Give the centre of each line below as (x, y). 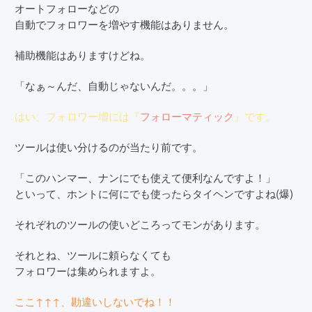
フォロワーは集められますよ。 (88, 270)
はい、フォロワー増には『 (77, 116)
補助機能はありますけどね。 (83, 54)
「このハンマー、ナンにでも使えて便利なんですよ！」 (145, 177)
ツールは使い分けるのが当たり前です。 (109, 146)
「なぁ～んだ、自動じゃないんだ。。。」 (114, 85)
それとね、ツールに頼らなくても (93, 254)
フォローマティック (187, 116)
